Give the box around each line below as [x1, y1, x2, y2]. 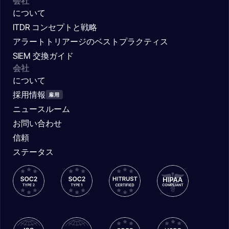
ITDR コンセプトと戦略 [13, 22, 97, 33]
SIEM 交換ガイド [13, 51, 74, 61]
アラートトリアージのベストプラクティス [13, 36, 168, 47]
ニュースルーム [13, 104, 70, 114]
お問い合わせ [13, 118, 62, 129]
